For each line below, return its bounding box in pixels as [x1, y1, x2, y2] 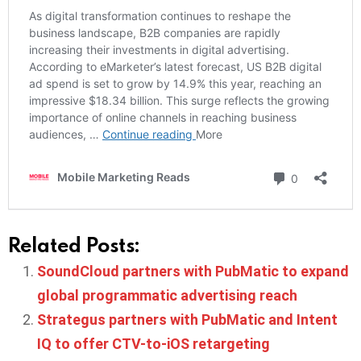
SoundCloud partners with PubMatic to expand [37, 262, 349, 280]
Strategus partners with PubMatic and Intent [37, 310, 338, 328]
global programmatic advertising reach [37, 286, 297, 304]
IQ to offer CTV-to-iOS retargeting [37, 334, 270, 352]
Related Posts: [8, 230, 139, 258]
